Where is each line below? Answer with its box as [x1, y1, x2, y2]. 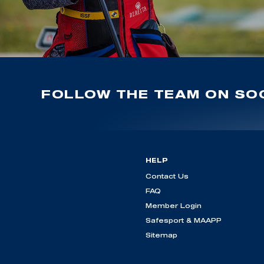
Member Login [146, 202, 202, 210]
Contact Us [146, 172, 189, 180]
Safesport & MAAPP [146, 216, 222, 225]
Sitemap [146, 231, 177, 239]
